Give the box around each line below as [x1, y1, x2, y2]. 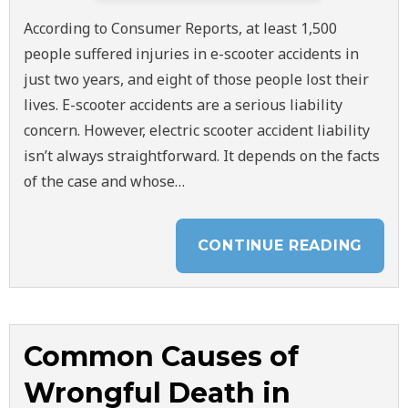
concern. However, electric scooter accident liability [24, 120, 370, 140]
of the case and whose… [24, 171, 185, 191]
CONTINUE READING [197, 237, 362, 254]
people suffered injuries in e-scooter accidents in [24, 44, 359, 64]
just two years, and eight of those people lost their [24, 69, 369, 89]
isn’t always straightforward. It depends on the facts [24, 146, 380, 166]
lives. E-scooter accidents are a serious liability [24, 95, 342, 115]
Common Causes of [24, 340, 299, 373]
